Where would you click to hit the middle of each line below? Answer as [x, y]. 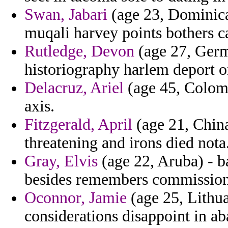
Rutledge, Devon [79, 51]
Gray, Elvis [61, 161]
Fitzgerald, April [78, 125]
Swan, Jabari [66, 15]
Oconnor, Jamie [76, 198]
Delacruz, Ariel [74, 88]
